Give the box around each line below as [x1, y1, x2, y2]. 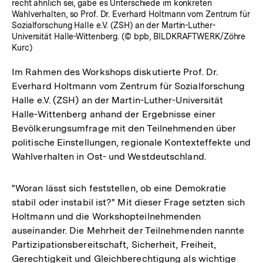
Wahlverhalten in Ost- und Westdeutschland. [12, 150, 206, 162]
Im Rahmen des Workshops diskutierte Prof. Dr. [12, 66, 218, 77]
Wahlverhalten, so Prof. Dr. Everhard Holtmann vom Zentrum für [12, 9, 250, 19]
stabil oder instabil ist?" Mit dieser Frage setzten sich [12, 196, 245, 208]
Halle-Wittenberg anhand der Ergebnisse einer [12, 108, 215, 120]
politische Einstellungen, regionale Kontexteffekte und [12, 136, 251, 148]
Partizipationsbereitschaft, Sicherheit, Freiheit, [12, 238, 217, 250]
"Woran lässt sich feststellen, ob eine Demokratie [12, 182, 227, 194]
